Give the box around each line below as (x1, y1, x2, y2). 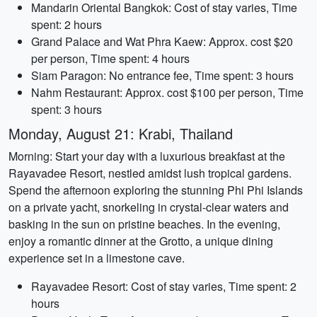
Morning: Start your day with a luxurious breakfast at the (8, 148, 285, 164)
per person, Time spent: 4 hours (31, 50, 190, 67)
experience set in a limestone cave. (8, 250, 185, 266)
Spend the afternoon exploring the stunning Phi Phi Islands (8, 182, 303, 198)
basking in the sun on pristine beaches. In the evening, (8, 216, 280, 232)
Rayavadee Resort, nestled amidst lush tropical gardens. (8, 165, 292, 181)
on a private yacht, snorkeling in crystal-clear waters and (8, 199, 289, 215)
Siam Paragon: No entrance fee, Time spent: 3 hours (31, 67, 294, 83)
